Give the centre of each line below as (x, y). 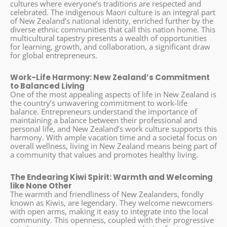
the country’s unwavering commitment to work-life (99, 103)
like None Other (41, 185)
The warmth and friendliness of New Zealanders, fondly (107, 194)
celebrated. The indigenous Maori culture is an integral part (113, 12)
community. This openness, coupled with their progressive (112, 220)
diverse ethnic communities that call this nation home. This (113, 30)
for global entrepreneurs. (54, 55)
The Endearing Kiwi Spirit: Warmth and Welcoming (111, 177)
